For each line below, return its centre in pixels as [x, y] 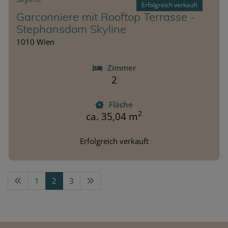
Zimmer [121, 67]
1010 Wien [35, 41]
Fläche [121, 104]
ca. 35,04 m [112, 116]
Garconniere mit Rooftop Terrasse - [106, 17]
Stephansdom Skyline [71, 29]
